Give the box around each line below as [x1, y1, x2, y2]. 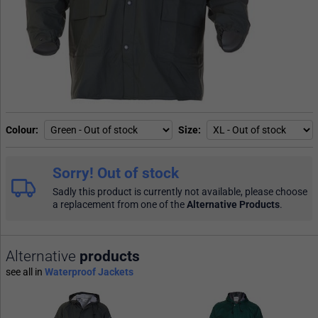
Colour [6, 124, 35, 136]
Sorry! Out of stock [53, 164, 179, 182]
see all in [6, 266, 45, 278]
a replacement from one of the [53, 199, 187, 211]
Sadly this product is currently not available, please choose [53, 186, 307, 198]
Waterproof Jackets [45, 266, 133, 278]
